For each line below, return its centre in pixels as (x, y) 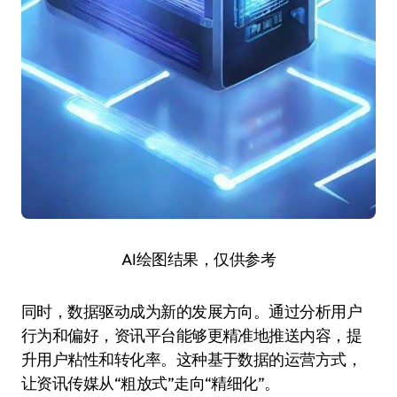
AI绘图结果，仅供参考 (198, 259)
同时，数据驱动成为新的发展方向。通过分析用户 (192, 311)
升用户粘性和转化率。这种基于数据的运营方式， (192, 359)
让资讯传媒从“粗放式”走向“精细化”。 (151, 383)
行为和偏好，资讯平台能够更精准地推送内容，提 (192, 335)
